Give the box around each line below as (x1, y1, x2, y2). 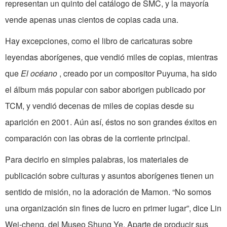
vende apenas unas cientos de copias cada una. (5, 14, 178, 26)
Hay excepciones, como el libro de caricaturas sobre (5, 35, 193, 47)
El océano (21, 67, 59, 80)
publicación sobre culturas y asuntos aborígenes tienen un (5, 170, 214, 182)
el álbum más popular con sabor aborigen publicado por (5, 84, 205, 96)
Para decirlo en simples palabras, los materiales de (5, 154, 188, 166)
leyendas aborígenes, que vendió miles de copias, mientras (5, 51, 218, 63)
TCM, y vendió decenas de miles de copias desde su (5, 100, 194, 112)
